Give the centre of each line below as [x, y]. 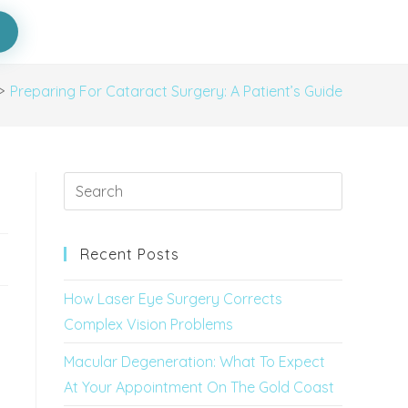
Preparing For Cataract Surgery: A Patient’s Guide [176, 91]
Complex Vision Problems [148, 324]
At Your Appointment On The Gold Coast [199, 387]
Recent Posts [130, 254]
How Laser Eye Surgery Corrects [173, 299]
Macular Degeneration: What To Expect [194, 362]
